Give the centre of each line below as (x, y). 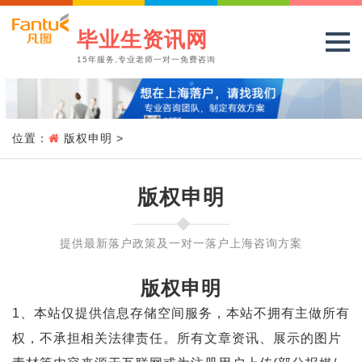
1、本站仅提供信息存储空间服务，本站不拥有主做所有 (181, 313)
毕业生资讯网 (142, 40)
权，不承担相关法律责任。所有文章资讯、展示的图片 (177, 338)
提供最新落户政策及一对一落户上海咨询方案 (181, 243)
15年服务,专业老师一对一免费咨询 (146, 59)
